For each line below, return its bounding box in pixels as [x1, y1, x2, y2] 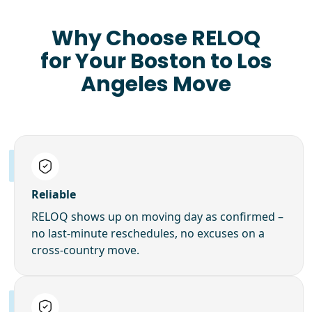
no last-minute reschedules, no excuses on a [31, 225, 265, 241]
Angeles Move [81, 69, 231, 99]
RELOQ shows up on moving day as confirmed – [31, 208, 283, 224]
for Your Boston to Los [40, 46, 272, 76]
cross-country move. [31, 242, 139, 258]
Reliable [31, 186, 76, 202]
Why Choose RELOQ [52, 23, 260, 53]
